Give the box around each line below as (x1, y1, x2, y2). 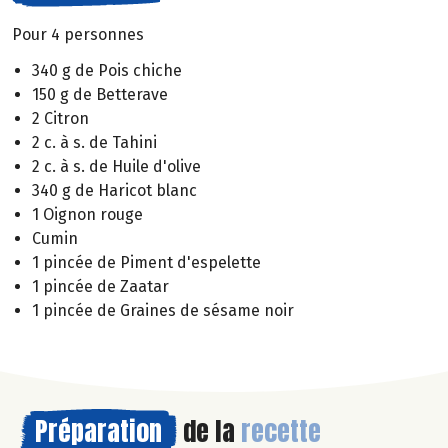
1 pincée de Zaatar (32, 277, 169, 297)
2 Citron (32, 109, 89, 129)
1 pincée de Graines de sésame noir (32, 301, 294, 321)
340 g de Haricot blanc (32, 181, 197, 201)
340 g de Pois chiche (32, 61, 182, 81)
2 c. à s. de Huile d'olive (32, 157, 201, 177)
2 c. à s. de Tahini (32, 133, 157, 153)
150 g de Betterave (32, 85, 168, 105)
